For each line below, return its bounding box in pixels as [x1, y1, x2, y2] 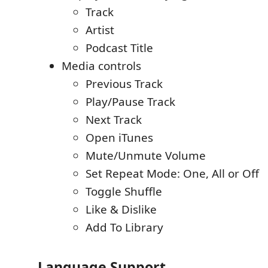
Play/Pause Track [86, 94, 175, 110]
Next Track [86, 112, 142, 128]
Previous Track [86, 76, 163, 92]
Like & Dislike [86, 202, 157, 218]
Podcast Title [86, 40, 153, 56]
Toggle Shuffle [86, 184, 162, 200]
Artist [86, 22, 114, 38]
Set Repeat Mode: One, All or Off [86, 166, 259, 182]
